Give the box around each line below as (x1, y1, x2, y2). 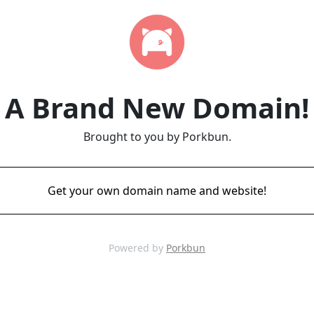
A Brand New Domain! (5, 88, 309, 127)
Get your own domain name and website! (48, 183, 266, 198)
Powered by (109, 241, 166, 254)
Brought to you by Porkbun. (83, 129, 231, 144)
